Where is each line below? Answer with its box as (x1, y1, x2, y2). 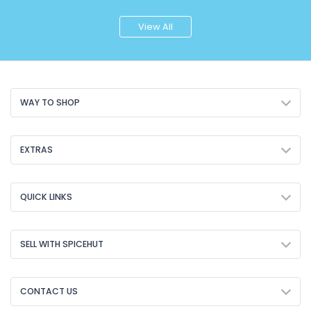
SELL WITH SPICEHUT (20, 237, 103, 250)
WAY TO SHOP (20, 96, 80, 108)
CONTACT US (20, 285, 78, 297)
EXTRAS (20, 143, 53, 155)
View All (138, 20, 173, 34)
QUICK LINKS (20, 190, 72, 203)
